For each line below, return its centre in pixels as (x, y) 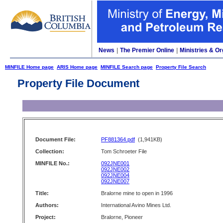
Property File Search (181, 67)
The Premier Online (147, 50)
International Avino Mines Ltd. (136, 205)
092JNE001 (115, 163)
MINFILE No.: (53, 163)
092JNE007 (115, 181)
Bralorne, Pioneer (122, 217)
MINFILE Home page (29, 67)
